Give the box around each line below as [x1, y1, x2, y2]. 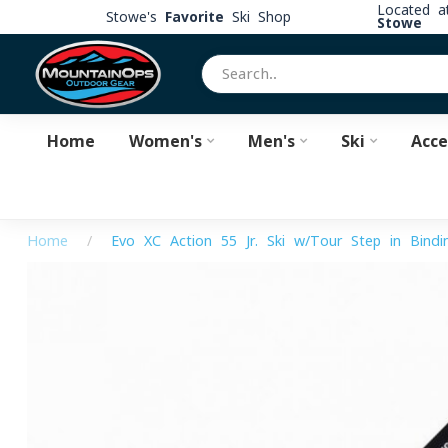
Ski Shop [223, 9, 291, 24]
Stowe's [105, 9, 165, 24]
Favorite [164, 9, 224, 24]
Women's [128, 133, 202, 149]
